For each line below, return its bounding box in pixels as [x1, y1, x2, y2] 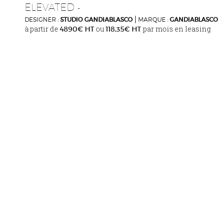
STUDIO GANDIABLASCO [60, 15, 133, 23]
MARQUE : [138, 15, 170, 23]
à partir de [25, 24, 60, 34]
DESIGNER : [25, 15, 60, 23]
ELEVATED [25, 1, 74, 13]
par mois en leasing [143, 24, 211, 34]
